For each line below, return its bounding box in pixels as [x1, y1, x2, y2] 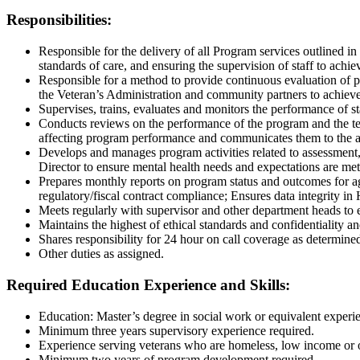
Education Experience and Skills [72, 276, 285, 293]
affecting [39, 131, 83, 145]
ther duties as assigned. [48, 247, 164, 261]
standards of [39, 59, 100, 73]
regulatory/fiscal [39, 189, 120, 203]
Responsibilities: [6, 11, 112, 29]
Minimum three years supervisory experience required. [39, 323, 314, 337]
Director [39, 160, 80, 174]
